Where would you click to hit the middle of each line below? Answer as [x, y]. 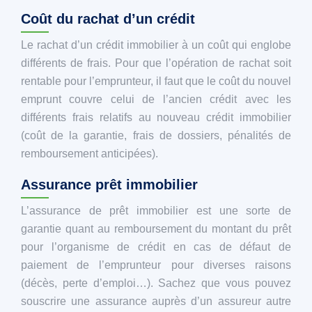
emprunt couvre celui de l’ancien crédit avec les [156, 99]
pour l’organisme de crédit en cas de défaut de [156, 247]
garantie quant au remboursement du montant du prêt [156, 228]
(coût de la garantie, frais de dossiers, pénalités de [156, 135]
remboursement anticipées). [89, 153]
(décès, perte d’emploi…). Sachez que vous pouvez [156, 283]
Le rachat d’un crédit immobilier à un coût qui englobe [156, 45]
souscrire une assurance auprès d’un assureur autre [156, 301]
